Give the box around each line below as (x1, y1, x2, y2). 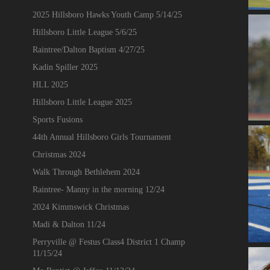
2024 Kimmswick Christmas (32, 202, 129, 212)
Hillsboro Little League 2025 (32, 97, 132, 107)
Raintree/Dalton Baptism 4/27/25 (32, 45, 145, 54)
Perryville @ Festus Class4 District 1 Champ (32, 237, 185, 246)
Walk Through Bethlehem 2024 (32, 167, 140, 177)
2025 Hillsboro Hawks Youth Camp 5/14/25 (32, 10, 182, 19)
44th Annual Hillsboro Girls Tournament (32, 132, 171, 142)
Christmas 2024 (32, 149, 86, 159)
